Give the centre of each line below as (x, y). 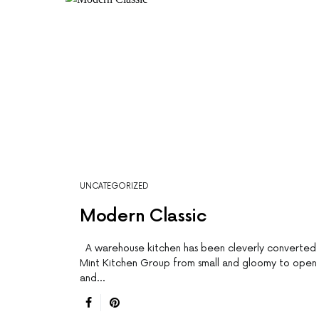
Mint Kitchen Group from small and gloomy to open (198, 263)
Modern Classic (143, 216)
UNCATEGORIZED (114, 187)
